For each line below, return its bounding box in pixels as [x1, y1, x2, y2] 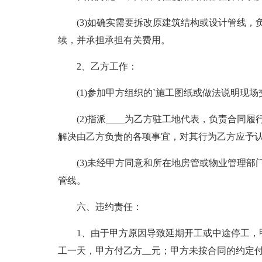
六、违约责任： [76, 202, 142, 212]
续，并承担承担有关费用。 [57, 35, 170, 45]
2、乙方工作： [76, 61, 137, 71]
